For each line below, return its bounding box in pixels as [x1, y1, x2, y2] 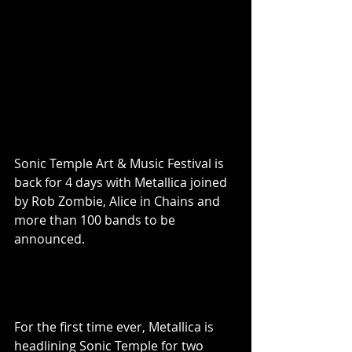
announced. [14, 230, 85, 247]
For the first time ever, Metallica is [14, 317, 217, 335]
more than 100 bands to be [14, 211, 178, 229]
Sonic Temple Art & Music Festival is [14, 155, 227, 172]
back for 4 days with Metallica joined [14, 174, 230, 191]
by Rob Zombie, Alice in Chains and [14, 192, 223, 210]
